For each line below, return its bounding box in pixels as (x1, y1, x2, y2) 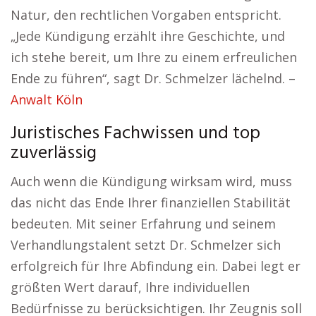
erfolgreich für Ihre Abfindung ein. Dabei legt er (11, 257, 300, 274)
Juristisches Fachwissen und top (11, 119, 260, 148)
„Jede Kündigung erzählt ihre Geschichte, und (11, 28, 285, 44)
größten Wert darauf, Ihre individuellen (11, 279, 250, 296)
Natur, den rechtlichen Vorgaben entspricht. (11, 6, 281, 23)
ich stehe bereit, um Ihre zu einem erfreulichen (11, 49, 297, 66)
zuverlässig (11, 139, 97, 168)
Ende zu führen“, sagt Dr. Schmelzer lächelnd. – (11, 70, 296, 87)
